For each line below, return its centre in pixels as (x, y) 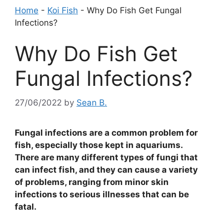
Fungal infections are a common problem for (106, 132)
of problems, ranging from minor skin (92, 182)
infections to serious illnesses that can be (102, 194)
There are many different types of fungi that (106, 157)
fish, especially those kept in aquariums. (99, 145)
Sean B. (92, 102)
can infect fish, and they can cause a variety (106, 169)
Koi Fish (63, 10)
